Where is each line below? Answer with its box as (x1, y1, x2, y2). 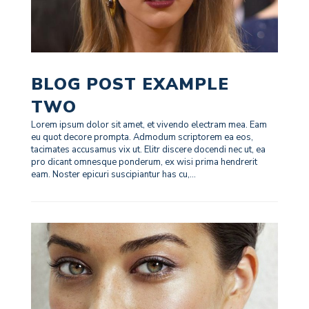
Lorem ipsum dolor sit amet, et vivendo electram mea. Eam (30, 119, 267, 132)
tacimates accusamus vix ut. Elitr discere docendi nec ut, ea (30, 143, 266, 157)
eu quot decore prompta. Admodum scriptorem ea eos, (30, 131, 253, 144)
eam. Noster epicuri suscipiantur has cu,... (30, 168, 196, 181)
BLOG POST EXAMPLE (30, 73, 229, 96)
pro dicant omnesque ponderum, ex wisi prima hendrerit (30, 156, 257, 169)
